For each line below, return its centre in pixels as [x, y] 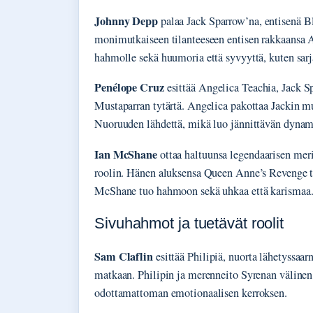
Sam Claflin [124, 256]
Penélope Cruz [129, 88]
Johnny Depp [126, 21]
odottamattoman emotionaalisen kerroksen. [191, 292]
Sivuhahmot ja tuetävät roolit [189, 223]
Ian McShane [126, 154]
